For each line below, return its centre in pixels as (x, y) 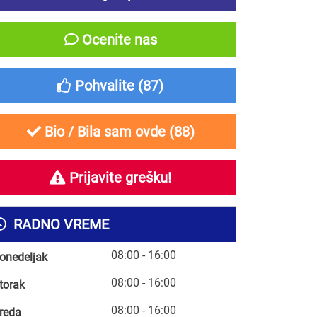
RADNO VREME (59, 224)
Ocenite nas (117, 39)
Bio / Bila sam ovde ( (107, 131)
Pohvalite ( (107, 85)
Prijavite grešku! (119, 177)
